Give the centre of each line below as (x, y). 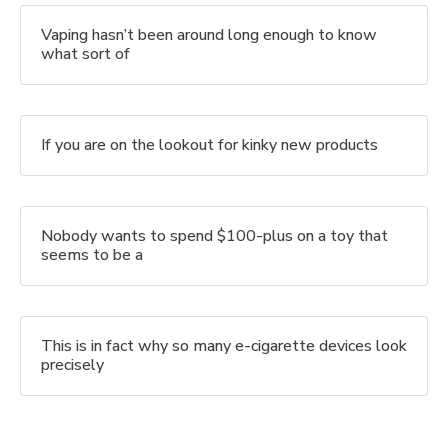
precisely (72, 365)
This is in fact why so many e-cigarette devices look (224, 346)
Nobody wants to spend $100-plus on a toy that (214, 236)
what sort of (85, 54)
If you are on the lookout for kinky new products (209, 145)
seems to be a (92, 255)
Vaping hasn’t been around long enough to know (209, 35)
